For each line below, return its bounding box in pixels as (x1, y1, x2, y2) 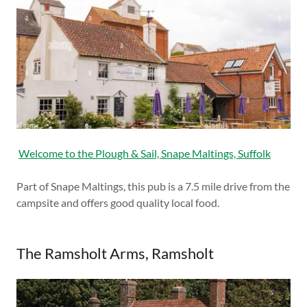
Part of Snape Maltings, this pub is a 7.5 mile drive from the (16, 179, 290, 193)
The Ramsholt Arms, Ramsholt (16, 243, 214, 262)
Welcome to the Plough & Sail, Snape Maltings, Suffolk (19, 146, 271, 160)
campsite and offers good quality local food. (16, 195, 219, 209)
